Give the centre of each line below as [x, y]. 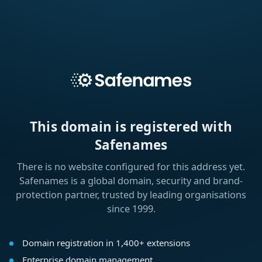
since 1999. [131, 209]
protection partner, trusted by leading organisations [131, 195]
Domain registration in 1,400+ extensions [106, 243]
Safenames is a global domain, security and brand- [131, 181]
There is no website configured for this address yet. [131, 167]
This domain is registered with [131, 127]
